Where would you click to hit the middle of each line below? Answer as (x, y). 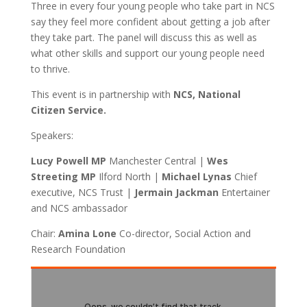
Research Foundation (78, 249)
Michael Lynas (198, 176)
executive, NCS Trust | (82, 192)
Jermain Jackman (176, 192)
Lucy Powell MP (68, 161)
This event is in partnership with (100, 94)
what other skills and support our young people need (147, 53)
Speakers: (52, 135)
